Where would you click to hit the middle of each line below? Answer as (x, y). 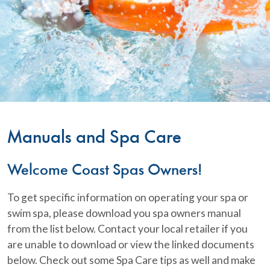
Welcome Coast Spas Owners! (105, 170)
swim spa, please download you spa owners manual (124, 213)
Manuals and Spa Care (94, 138)
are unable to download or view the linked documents (131, 244)
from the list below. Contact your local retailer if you (127, 228)
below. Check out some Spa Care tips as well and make (131, 260)
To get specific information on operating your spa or (128, 197)
